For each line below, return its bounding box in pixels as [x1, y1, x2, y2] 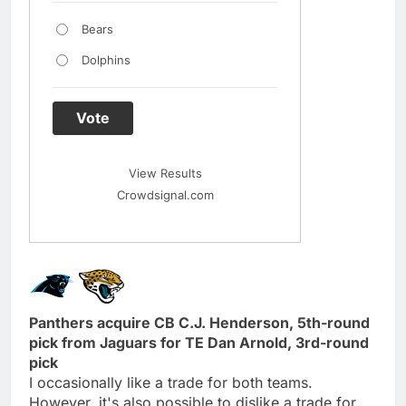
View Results [128, 165, 202, 180]
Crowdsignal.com [116, 187, 214, 202]
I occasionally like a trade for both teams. [29, 372, 313, 391]
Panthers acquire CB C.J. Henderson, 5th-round [29, 313, 370, 332]
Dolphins [81, 52, 130, 67]
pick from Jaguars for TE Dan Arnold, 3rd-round [29, 333, 369, 352]
